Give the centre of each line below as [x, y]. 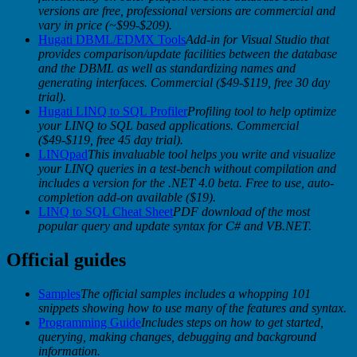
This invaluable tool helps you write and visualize [212, 154]
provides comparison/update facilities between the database [188, 53]
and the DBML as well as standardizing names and [167, 68]
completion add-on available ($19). [127, 197]
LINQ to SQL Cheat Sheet [106, 211]
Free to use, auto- [290, 182]
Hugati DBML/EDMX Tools [112, 39]
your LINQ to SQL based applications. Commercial [169, 125]
